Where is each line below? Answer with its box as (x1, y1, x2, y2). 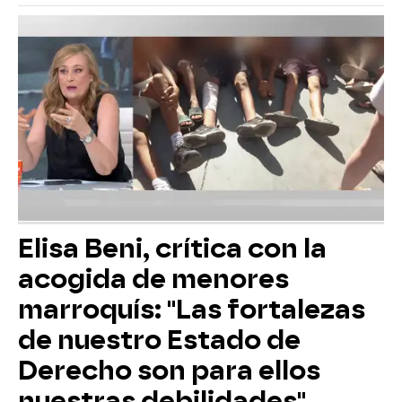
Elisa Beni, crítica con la (18, 233, 327, 265)
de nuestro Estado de (18, 325, 301, 356)
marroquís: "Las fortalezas (18, 294, 365, 326)
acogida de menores (18, 264, 289, 295)
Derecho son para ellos (18, 355, 320, 387)
